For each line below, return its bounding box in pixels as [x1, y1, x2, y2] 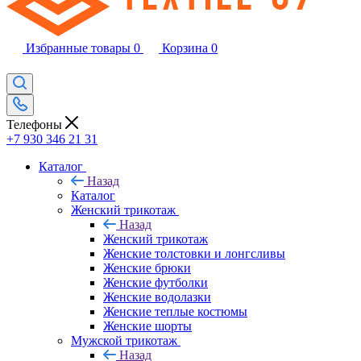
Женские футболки [103, 275, 208, 289]
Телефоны [6, 117, 65, 131]
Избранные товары [26, 41, 131, 55]
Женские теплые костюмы [103, 304, 247, 318]
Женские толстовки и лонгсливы [103, 246, 285, 260]
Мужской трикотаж [71, 333, 177, 347]
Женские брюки [103, 260, 191, 275]
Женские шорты [103, 318, 192, 333]
